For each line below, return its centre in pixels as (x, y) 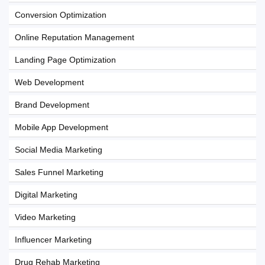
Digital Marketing (46, 195)
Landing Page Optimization (65, 60)
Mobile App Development (62, 127)
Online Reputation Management (75, 37)
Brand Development (52, 105)
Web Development (49, 82)
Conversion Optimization (61, 15)
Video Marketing (45, 217)
